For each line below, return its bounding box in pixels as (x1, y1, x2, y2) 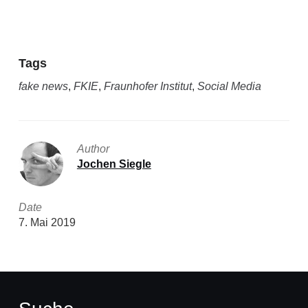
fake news (18, 80, 68, 92)
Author (76, 142, 109, 155)
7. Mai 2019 (18, 216, 76, 228)
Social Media (197, 80, 261, 92)
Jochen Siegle (76, 157, 151, 170)
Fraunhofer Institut (103, 80, 192, 92)
